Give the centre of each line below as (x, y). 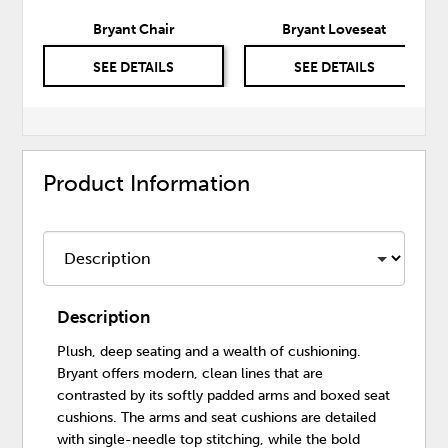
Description (104, 316)
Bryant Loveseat (334, 29)
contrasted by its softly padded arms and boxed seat (224, 395)
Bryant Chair (133, 29)
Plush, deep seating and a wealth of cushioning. (209, 351)
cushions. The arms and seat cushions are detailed (217, 417)
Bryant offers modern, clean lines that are (190, 373)
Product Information (147, 183)
